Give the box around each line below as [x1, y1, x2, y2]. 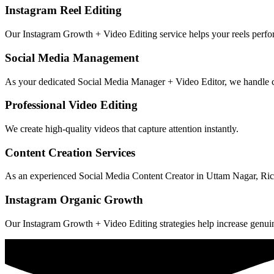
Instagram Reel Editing [5, 4, 122, 17]
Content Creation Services [5, 146, 135, 159]
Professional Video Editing [5, 98, 138, 112]
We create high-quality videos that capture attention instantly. [5, 123, 239, 134]
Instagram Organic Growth [5, 193, 143, 207]
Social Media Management [5, 51, 139, 64]
